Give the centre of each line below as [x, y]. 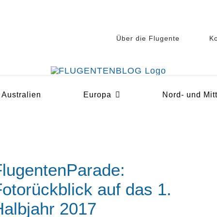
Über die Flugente [148, 38]
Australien [22, 95]
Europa [97, 95]
